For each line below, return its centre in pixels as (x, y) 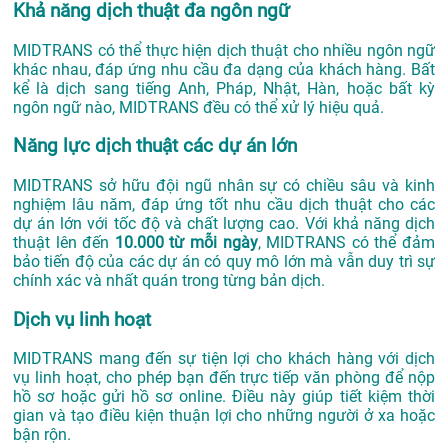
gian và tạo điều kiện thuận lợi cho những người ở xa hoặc (224, 416)
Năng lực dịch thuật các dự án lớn (155, 146)
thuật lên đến (64, 243)
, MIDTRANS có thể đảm (346, 243)
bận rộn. (42, 435)
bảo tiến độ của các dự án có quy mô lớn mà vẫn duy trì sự (224, 262)
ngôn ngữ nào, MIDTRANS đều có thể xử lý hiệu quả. (198, 107)
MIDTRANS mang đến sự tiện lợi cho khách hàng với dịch (224, 359)
